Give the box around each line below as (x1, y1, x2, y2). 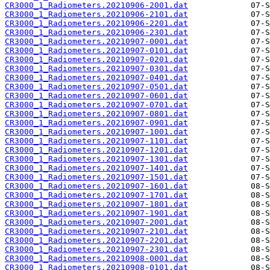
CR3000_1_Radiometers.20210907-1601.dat (5, 181, 188, 191)
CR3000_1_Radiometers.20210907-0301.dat (5, 64, 188, 74)
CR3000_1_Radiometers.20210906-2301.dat (5, 28, 188, 37)
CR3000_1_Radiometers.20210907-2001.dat (5, 218, 188, 227)
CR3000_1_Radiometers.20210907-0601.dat (5, 91, 188, 101)
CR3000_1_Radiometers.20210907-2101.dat (5, 227, 188, 236)
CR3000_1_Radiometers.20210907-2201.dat (5, 236, 188, 245)
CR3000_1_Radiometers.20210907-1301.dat (5, 154, 188, 164)
